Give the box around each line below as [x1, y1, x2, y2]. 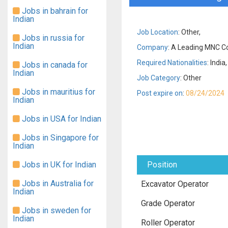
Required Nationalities [137, 59, 207, 67]
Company [137, 43, 168, 51]
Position [141, 160, 177, 169]
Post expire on [137, 89, 183, 97]
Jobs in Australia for [20, 179, 94, 188]
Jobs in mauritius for [20, 87, 95, 97]
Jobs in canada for [20, 60, 88, 70]
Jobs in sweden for [20, 206, 91, 215]
